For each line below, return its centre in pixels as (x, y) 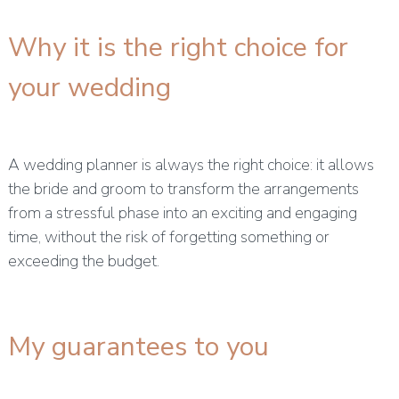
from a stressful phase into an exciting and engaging (182, 213)
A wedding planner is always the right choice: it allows (191, 165)
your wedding (89, 88)
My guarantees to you (138, 347)
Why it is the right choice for (178, 48)
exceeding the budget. (83, 261)
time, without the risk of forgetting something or (168, 237)
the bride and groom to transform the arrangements (183, 189)
